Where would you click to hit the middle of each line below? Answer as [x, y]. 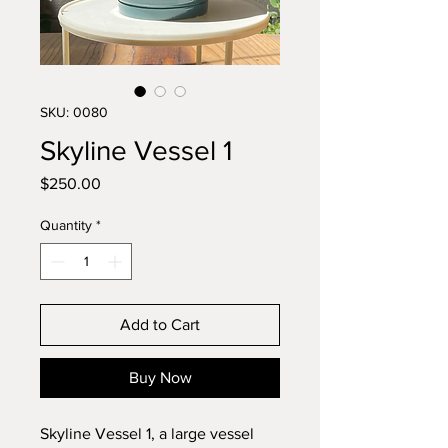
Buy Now [160, 377]
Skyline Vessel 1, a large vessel [147, 433]
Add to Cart [160, 324]
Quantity [66, 225]
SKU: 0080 [74, 112]
